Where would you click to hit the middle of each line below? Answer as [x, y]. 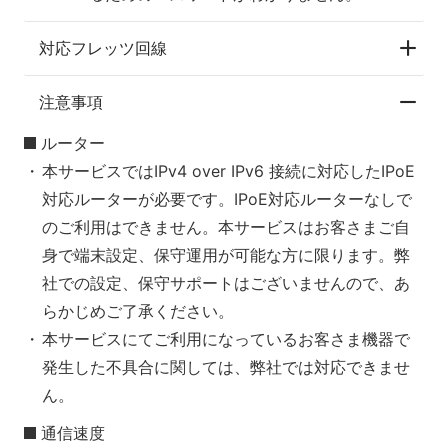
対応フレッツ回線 [103, 47]
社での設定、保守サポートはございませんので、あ [226, 282]
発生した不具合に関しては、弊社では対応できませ [226, 366]
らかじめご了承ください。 [138, 310]
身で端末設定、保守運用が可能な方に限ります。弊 [226, 254]
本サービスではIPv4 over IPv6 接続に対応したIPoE [228, 170]
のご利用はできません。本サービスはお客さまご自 [226, 226]
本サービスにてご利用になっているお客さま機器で [226, 338]
